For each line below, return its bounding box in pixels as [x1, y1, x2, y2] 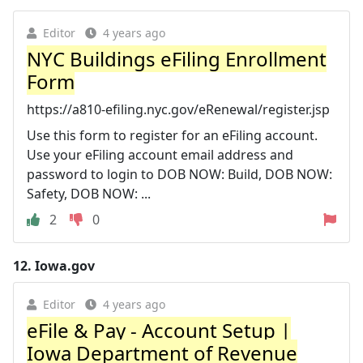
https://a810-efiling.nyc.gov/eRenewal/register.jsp [27, 100, 330, 118]
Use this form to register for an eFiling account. [27, 126, 318, 144]
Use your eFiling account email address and [27, 145, 293, 164]
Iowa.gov [35, 256, 95, 275]
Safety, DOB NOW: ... [27, 184, 151, 203]
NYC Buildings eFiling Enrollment [27, 45, 327, 72]
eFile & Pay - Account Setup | [27, 316, 291, 344]
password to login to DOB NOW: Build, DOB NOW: [27, 164, 332, 183]
